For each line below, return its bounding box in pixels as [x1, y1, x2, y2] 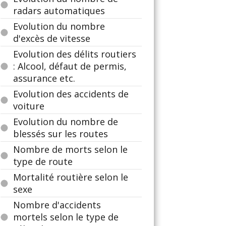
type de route [13, 155, 73, 167]
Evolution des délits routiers [13, 48, 136, 60]
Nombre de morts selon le [13, 143, 128, 155]
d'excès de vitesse [13, 32, 90, 44]
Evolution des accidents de [13, 88, 129, 100]
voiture [13, 100, 44, 112]
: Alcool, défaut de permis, [13, 60, 127, 72]
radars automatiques [13, 5, 105, 17]
